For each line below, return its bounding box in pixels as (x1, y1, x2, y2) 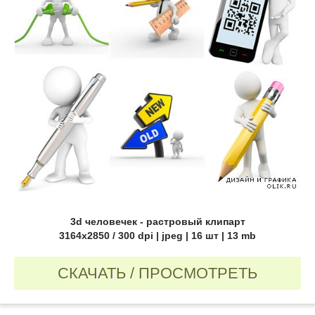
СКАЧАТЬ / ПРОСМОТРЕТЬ (58, 264, 257, 283)
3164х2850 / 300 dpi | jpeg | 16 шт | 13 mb (59, 230, 256, 242)
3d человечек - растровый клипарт (70, 216, 245, 228)
